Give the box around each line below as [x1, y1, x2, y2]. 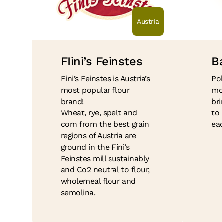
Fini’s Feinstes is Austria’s [60, 74, 150, 84]
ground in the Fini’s [60, 142, 130, 152]
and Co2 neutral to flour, [60, 165, 150, 175]
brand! [60, 97, 84, 107]
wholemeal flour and [60, 176, 136, 186]
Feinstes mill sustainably [60, 154, 149, 164]
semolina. [60, 188, 96, 198]
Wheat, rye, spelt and [60, 108, 137, 118]
